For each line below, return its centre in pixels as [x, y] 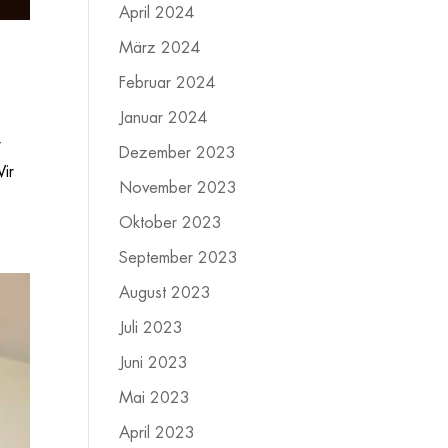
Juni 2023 [154, 363]
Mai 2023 [155, 398]
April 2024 [157, 13]
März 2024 [160, 48]
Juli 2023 [151, 328]
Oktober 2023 [171, 223]
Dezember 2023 [178, 153]
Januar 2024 [164, 118]
